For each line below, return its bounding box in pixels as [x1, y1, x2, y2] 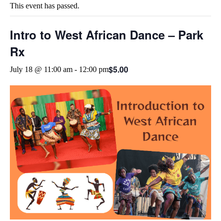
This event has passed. [10, 1, 79, 10]
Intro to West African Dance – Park [10, 26, 203, 43]
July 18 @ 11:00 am [10, 65, 73, 74]
